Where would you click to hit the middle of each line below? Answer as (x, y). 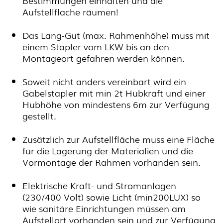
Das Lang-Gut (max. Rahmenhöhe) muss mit (116, 35)
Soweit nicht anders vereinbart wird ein (104, 81)
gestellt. (39, 115)
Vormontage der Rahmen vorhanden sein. (111, 162)
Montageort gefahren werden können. (104, 58)
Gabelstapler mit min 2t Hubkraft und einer (114, 93)
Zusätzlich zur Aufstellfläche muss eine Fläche (118, 139)
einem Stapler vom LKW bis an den (96, 46)
